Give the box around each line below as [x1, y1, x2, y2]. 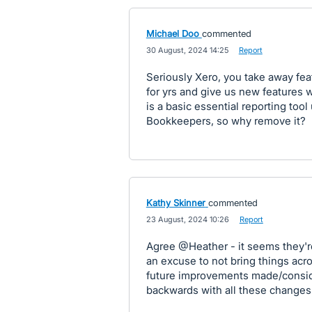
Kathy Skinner [146, 197, 205, 208]
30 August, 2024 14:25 [146, 45, 228, 55]
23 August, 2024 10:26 [146, 214, 229, 224]
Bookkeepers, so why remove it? [146, 114, 306, 127]
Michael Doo [146, 28, 199, 39]
